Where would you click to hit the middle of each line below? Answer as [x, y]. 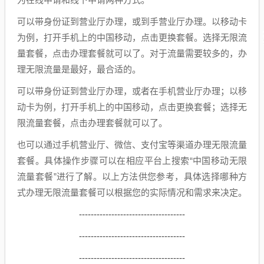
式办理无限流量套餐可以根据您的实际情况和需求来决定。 [132, 192]
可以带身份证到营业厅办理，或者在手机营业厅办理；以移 [132, 91]
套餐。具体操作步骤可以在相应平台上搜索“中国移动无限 [132, 160]
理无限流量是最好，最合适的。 [79, 69]
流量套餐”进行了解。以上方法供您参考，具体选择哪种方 [132, 176]
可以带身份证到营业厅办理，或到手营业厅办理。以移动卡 [132, 21]
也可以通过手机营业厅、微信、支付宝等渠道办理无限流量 [132, 144]
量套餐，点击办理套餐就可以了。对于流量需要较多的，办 [132, 53]
